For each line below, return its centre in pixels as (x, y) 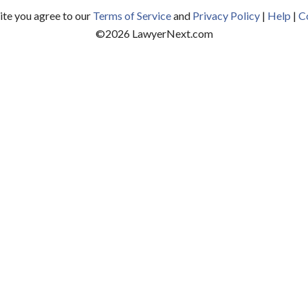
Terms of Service (132, 15)
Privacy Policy (226, 15)
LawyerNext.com (171, 33)
